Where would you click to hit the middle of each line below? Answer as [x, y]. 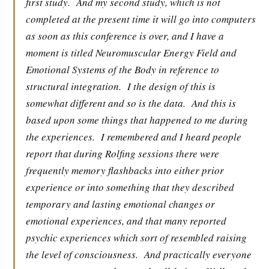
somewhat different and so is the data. [106, 103]
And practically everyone [198, 254]
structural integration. [74, 86]
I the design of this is [171, 86]
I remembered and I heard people [171, 137]
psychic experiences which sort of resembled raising [136, 237]
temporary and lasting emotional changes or [120, 204]
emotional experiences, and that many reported [126, 221]
